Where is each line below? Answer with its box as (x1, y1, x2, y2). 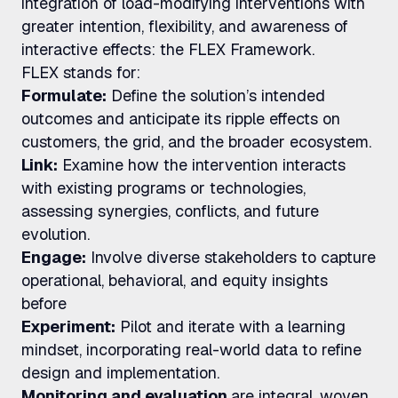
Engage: (21, 247, 86, 267)
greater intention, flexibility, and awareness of (21, 16, 348, 36)
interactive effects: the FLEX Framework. (21, 39, 314, 60)
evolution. (21, 224, 90, 244)
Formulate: (21, 85, 107, 106)
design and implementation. (21, 362, 219, 383)
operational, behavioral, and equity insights (21, 270, 328, 291)
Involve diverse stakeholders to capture (86, 247, 376, 267)
